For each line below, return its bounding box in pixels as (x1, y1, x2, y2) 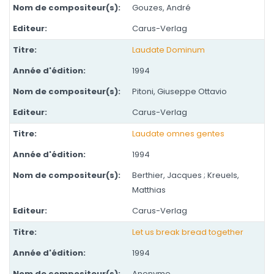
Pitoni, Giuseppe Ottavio (132, 86, 227, 97)
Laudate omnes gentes (132, 128, 224, 139)
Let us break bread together (132, 226, 243, 238)
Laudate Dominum (132, 44, 205, 56)
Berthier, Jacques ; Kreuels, (132, 169, 239, 181)
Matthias (132, 184, 166, 196)
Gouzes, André (132, 2, 191, 13)
